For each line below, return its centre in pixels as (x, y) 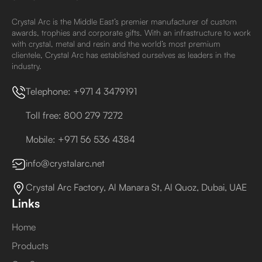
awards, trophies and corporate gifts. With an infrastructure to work (131, 32)
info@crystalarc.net (65, 163)
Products (30, 246)
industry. (27, 66)
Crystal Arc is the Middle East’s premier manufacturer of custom (124, 21)
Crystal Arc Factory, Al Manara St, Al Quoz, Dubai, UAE (136, 187)
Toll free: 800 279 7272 (74, 115)
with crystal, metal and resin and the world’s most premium (116, 44)
